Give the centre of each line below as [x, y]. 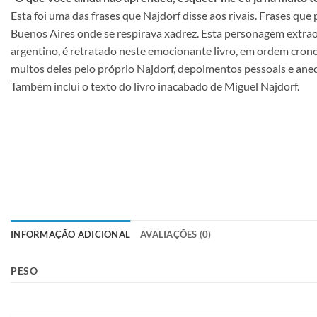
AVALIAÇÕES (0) [176, 234]
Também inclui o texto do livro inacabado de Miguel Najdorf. [155, 86]
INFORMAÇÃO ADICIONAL [71, 234]
